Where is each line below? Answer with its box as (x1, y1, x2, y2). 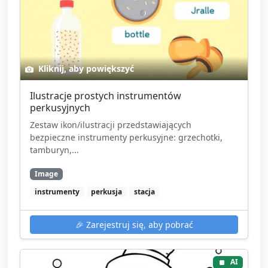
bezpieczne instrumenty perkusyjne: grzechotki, (30, 132, 223, 144)
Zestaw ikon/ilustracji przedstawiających (30, 119, 191, 131)
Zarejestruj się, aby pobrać (83, 219, 193, 231)
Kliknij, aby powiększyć (36, 63, 134, 75)
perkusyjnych (30, 101, 90, 115)
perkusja (91, 187, 123, 197)
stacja (133, 187, 155, 197)
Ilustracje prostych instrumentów (30, 89, 181, 103)
